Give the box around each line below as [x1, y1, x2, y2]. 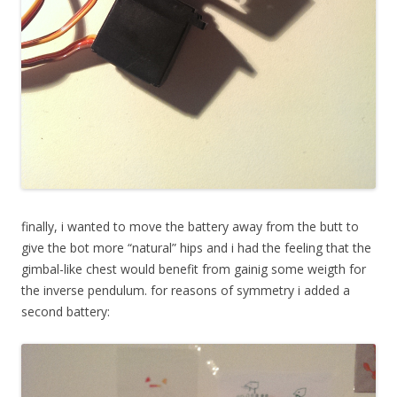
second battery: [21, 303, 110, 321]
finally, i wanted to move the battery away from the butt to [21, 218, 359, 236]
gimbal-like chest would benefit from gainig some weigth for [21, 261, 366, 278]
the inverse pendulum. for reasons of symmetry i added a [21, 282, 350, 300]
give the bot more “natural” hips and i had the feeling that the [21, 239, 371, 257]
